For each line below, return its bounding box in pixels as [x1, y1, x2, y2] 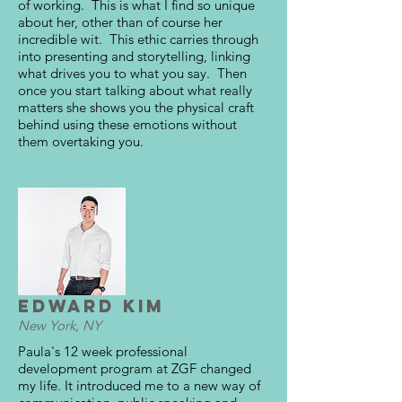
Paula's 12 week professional [18, 342, 188, 360]
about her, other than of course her [18, 13, 223, 31]
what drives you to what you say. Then [18, 65, 247, 83]
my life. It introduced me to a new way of [18, 376, 260, 394]
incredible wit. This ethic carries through [18, 31, 258, 48]
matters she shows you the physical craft [18, 99, 254, 117]
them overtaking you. [18, 133, 144, 151]
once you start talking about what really [18, 82, 252, 100]
